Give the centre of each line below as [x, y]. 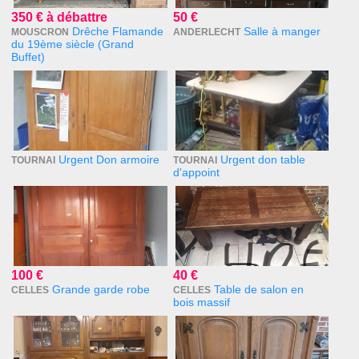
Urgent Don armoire [109, 160]
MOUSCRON [40, 32]
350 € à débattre [60, 18]
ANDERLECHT [206, 32]
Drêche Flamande [118, 32]
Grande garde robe [101, 290]
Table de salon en [258, 290]
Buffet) [28, 57]
